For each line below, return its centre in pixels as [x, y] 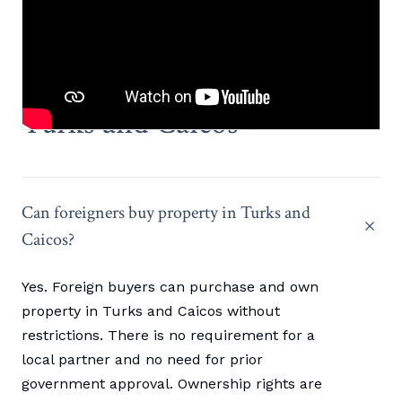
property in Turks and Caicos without [151, 311]
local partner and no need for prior [142, 360]
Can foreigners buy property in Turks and [166, 213]
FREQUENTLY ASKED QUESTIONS [133, 52]
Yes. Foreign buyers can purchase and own [170, 287]
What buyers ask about [167, 89]
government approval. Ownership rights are [172, 384]
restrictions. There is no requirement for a [168, 336]
